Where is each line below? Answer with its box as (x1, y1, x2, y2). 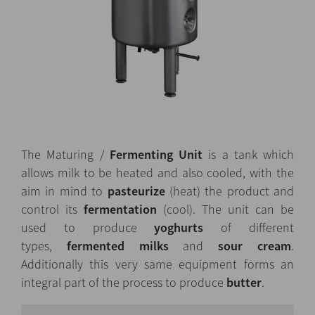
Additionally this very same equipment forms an (21, 256, 294, 273)
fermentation (84, 201, 157, 218)
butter (226, 274, 262, 291)
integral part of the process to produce (21, 274, 226, 291)
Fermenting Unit (109, 146, 202, 163)
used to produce (21, 219, 155, 236)
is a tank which (202, 146, 294, 163)
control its (21, 201, 84, 218)
